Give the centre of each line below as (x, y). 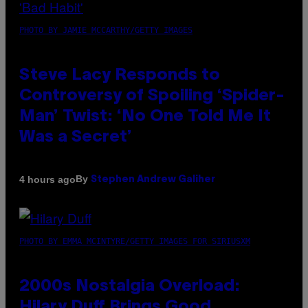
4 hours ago (47, 179)
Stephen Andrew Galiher (153, 180)
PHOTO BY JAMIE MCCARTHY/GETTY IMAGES (106, 31)
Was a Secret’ (76, 138)
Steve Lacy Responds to (120, 76)
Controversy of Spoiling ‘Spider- (152, 97)
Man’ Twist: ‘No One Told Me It (145, 117)
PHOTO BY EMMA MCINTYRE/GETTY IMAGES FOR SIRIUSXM (135, 242)
